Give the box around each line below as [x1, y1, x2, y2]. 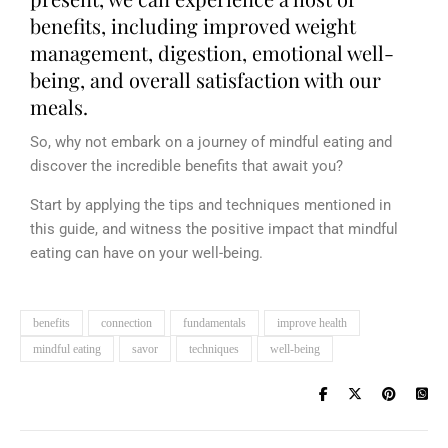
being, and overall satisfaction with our [30, 65, 381, 93]
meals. [30, 92, 93, 120]
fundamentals [183, 315, 246, 330]
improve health [277, 315, 347, 330]
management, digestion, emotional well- [30, 38, 394, 66]
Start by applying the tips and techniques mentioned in [30, 195, 391, 214]
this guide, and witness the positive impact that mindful [30, 219, 398, 238]
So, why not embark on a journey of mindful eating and [30, 132, 392, 151]
